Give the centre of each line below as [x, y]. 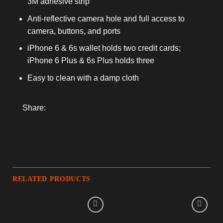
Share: [34, 108]
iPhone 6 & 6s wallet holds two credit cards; [104, 48]
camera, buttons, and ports [74, 31]
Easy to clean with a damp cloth [83, 78]
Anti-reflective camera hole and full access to [106, 18]
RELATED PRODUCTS [52, 179]
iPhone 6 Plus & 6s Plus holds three [91, 61]
